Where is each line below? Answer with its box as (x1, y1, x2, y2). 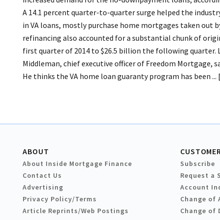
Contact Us (23, 171, 62, 180)
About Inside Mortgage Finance (23, 159, 132, 168)
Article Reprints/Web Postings (23, 206, 129, 216)
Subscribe (180, 159, 215, 168)
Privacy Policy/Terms (23, 194, 97, 204)
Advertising (23, 183, 63, 192)
